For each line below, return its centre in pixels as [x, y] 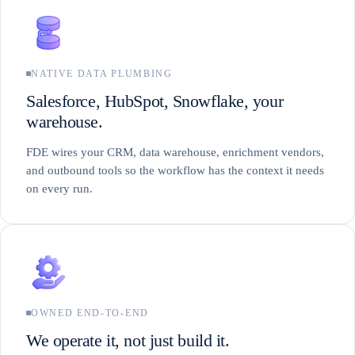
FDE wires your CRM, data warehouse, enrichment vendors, [175, 152]
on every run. [59, 188]
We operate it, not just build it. [128, 340]
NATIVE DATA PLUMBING [102, 73]
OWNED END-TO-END [90, 313]
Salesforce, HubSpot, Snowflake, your [155, 101]
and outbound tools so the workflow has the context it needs [175, 170]
